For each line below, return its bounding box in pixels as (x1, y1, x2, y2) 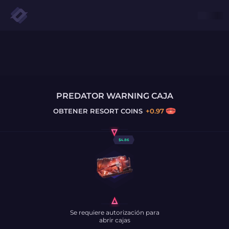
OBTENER (53, 107, 88, 115)
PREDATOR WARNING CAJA (56, 91, 173, 101)
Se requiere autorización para (70, 209, 159, 216)
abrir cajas (99, 216, 130, 224)
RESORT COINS (88, 107, 143, 115)
